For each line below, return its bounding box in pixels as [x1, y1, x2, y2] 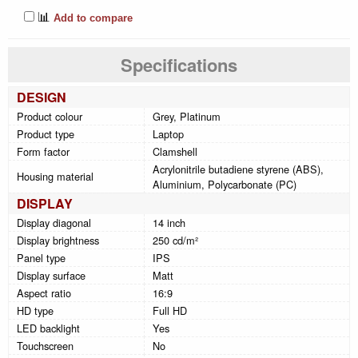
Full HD [153, 302, 187, 318]
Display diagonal [17, 214, 91, 230]
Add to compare [50, 11, 133, 24]
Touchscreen [17, 337, 74, 353]
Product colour [17, 108, 82, 124]
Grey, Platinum [153, 108, 221, 124]
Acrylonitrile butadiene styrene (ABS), [153, 161, 324, 177]
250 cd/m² [153, 232, 198, 248]
